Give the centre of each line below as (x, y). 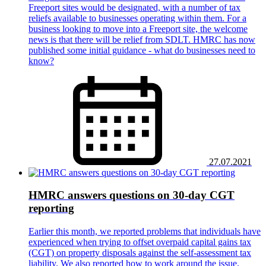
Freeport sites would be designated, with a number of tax (134, 7)
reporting (51, 208)
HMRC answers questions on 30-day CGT (132, 195)
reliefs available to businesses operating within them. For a (137, 18)
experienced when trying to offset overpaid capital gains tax (140, 242)
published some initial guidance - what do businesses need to (142, 50)
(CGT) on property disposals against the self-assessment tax (140, 252)
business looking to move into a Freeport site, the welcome (138, 28)
